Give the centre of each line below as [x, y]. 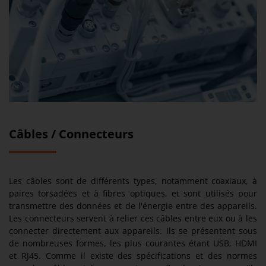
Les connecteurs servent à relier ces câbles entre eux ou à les [133, 218]
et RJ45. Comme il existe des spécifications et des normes [133, 255]
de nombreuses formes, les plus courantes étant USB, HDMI [133, 243]
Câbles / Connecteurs [71, 134]
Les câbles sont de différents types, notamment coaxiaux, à [133, 180]
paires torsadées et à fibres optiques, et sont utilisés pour [133, 193]
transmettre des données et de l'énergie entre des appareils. [133, 205]
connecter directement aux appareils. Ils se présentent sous [133, 230]
